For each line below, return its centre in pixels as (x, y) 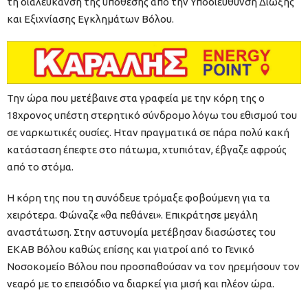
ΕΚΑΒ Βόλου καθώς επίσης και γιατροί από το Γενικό (131, 249)
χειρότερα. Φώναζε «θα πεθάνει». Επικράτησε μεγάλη (132, 214)
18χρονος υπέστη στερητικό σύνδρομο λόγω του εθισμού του (152, 115)
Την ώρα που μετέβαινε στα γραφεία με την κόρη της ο (136, 98)
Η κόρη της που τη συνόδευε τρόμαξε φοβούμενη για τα (139, 197)
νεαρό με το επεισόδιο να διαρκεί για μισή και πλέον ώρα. (141, 283)
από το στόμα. (40, 166)
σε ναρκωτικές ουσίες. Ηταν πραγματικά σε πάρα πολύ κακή (148, 132)
